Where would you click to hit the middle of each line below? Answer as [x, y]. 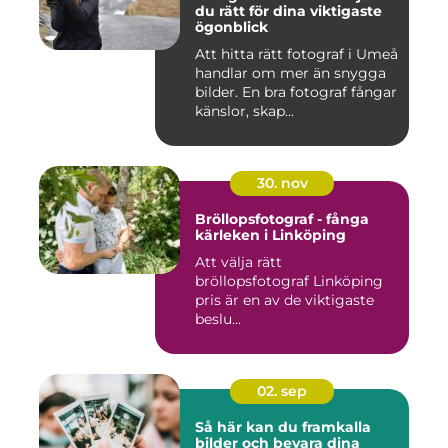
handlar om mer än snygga [290, 73]
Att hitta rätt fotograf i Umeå [296, 54]
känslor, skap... [244, 111]
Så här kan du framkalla [283, 427]
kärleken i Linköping [270, 235]
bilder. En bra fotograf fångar [296, 92]
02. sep [282, 391]
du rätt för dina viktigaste [288, 11]
